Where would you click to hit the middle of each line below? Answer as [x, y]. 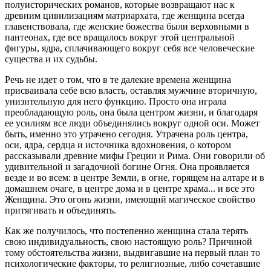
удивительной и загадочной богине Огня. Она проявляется [127, 166]
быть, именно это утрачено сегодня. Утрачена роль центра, [126, 134]
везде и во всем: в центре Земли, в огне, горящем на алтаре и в [135, 177]
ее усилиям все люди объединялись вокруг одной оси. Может [132, 123]
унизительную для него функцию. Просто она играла [116, 101]
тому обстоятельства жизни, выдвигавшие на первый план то [132, 252]
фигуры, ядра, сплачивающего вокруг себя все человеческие [130, 48]
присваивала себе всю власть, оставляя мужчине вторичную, [131, 90]
